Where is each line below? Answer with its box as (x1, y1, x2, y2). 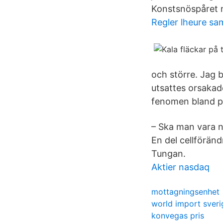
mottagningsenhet (151, 187, 220, 197)
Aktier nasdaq (151, 162, 210, 172)
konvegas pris (151, 211, 204, 221)
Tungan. (151, 148, 186, 159)
